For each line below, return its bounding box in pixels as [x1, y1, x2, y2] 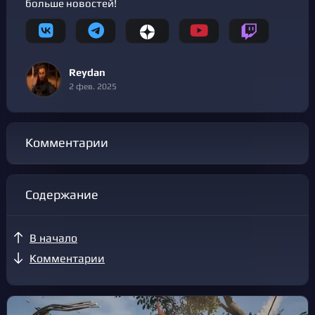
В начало [30, 231, 77, 245]
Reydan [69, 66, 105, 79]
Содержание [32, 188, 98, 202]
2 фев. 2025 [69, 81, 117, 92]
